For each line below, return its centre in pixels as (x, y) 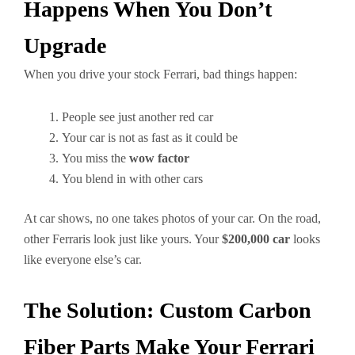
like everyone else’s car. (83, 260)
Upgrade (65, 46)
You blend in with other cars (132, 179)
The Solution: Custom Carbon (168, 310)
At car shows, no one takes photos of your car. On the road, (172, 218)
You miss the (95, 158)
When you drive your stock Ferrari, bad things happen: (160, 74)
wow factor (159, 158)
